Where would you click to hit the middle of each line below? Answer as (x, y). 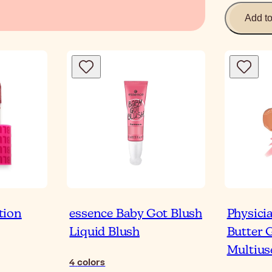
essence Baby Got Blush (136, 214)
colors (91, 263)
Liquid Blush (104, 233)
